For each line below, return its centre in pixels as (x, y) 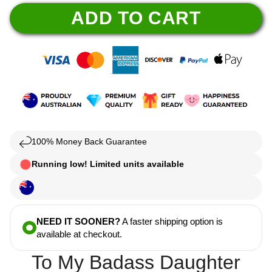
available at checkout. (79, 234)
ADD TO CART (136, 18)
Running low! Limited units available (108, 164)
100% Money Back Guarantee (89, 142)
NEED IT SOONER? (78, 222)
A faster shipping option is (171, 222)
